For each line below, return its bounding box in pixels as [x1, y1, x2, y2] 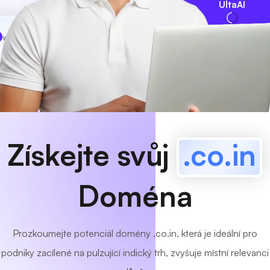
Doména [77, 178, 193, 214]
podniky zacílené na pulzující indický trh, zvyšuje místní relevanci [1, 246, 269, 259]
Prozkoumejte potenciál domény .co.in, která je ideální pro [13, 227, 257, 239]
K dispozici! [80, 32, 120, 41]
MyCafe [22, 31, 53, 42]
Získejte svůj [8, 137, 177, 173]
